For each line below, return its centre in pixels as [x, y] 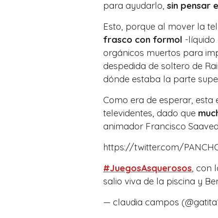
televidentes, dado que [151, 113]
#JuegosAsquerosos [147, 168]
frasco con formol [143, 40]
